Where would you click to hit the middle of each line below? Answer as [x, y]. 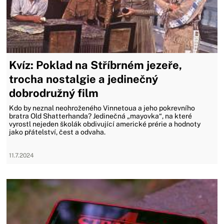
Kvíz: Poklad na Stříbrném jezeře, [96, 65]
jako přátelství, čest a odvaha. [57, 132]
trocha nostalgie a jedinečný [84, 79]
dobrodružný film [54, 93]
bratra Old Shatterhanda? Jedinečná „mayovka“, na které [101, 116]
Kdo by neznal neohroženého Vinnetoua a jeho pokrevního [102, 108]
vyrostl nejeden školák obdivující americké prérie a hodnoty [105, 124]
